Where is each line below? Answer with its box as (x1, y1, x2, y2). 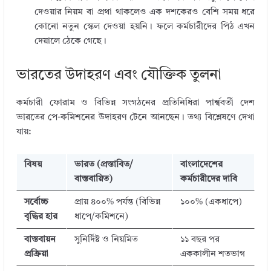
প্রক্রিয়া (24, 249, 48, 259)
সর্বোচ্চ (24, 197, 48, 207)
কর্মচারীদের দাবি (180, 174, 237, 184)
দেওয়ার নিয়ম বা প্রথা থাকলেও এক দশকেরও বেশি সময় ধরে (34, 8, 255, 18)
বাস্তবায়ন (24, 235, 56, 244)
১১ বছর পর (180, 235, 220, 244)
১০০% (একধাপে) (180, 197, 242, 207)
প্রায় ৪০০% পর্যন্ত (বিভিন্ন (74, 197, 160, 207)
